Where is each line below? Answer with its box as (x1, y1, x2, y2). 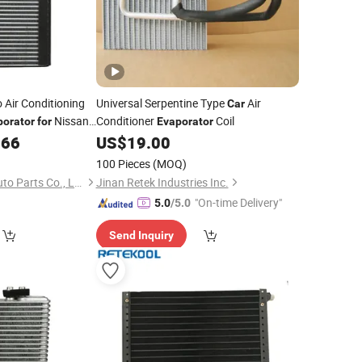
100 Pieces (95, 156, 150, 171)
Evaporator (156, 115, 213, 128)
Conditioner (95, 113, 157, 128)
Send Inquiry (108, 229, 174, 242)
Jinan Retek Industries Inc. (95, 175, 229, 190)
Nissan (52, 113, 89, 128)
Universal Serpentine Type (95, 95, 227, 111)
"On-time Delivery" (194, 195, 282, 210)
